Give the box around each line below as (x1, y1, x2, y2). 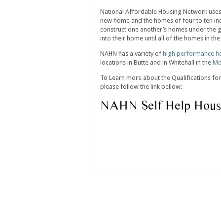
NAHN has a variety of (100, 50, 163, 57)
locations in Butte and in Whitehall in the (100, 59, 213, 66)
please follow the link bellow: (100, 83, 182, 90)
